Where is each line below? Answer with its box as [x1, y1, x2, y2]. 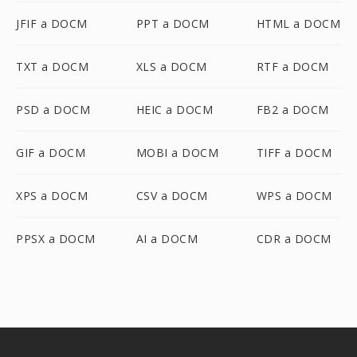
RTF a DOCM [256, 59, 329, 74]
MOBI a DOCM [135, 145, 219, 160]
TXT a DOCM [16, 59, 88, 74]
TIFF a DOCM [256, 145, 332, 160]
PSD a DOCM [16, 102, 90, 117]
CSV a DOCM [135, 188, 208, 203]
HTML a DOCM [256, 16, 341, 31]
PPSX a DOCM [16, 231, 96, 246]
